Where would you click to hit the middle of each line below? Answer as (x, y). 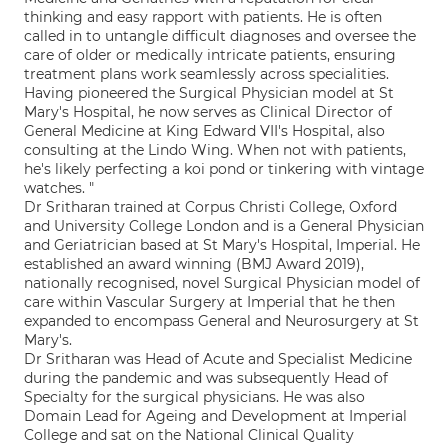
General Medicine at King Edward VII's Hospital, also (204, 131)
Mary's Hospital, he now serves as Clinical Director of (208, 112)
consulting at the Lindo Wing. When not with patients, (215, 150)
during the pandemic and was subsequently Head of (206, 378)
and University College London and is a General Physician (224, 226)
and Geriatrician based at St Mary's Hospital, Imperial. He (222, 245)
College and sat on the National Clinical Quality (189, 435)
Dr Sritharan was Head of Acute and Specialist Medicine (218, 359)
